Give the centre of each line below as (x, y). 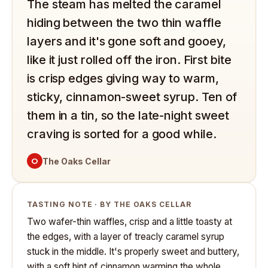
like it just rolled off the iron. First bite (129, 60)
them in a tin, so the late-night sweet (128, 115)
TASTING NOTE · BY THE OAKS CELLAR (109, 204)
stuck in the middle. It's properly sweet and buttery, (133, 252)
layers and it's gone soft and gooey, (127, 41)
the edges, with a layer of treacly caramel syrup (126, 237)
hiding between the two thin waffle (124, 23)
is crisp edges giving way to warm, (123, 78)
